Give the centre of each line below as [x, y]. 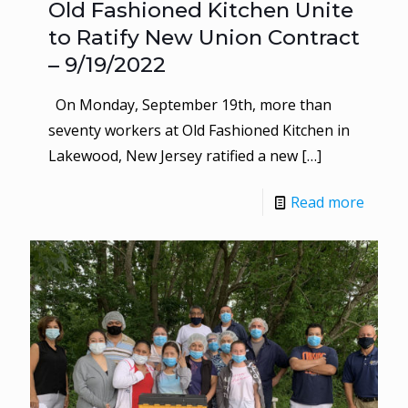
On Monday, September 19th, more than [190, 104]
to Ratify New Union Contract [204, 37]
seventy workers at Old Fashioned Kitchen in [199, 130]
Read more [327, 202]
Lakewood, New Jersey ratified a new [173, 155]
